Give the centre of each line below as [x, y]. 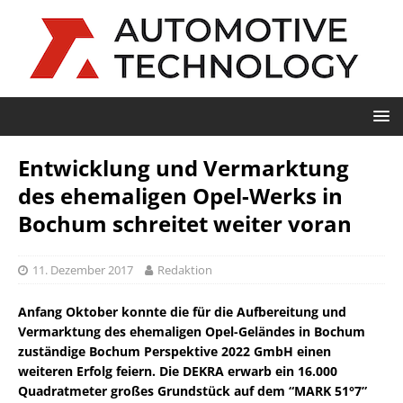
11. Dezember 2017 [83, 270]
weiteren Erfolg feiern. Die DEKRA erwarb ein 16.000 [178, 371]
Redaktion [185, 270]
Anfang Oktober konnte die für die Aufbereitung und [182, 312]
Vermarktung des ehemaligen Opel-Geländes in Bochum [192, 331]
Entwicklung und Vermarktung [184, 168]
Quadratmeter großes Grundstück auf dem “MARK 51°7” [193, 391]
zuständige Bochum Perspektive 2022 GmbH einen [175, 351]
